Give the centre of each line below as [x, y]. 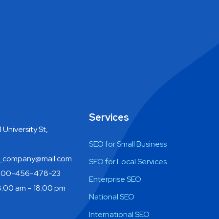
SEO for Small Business [128, 144]
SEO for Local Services [128, 162]
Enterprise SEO [115, 179]
